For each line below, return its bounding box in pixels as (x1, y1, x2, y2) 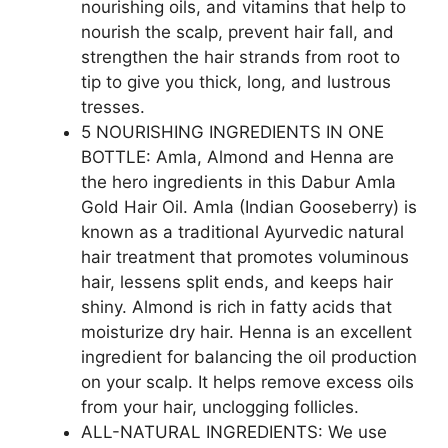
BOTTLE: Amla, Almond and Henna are (81, 147, 394, 167)
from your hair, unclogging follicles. (81, 397, 359, 417)
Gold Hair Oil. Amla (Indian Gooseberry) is (81, 197, 417, 217)
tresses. (81, 97, 145, 117)
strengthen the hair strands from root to (81, 47, 400, 67)
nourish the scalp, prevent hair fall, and (81, 22, 394, 42)
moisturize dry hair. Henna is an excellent (81, 322, 412, 342)
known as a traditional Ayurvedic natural (81, 222, 404, 242)
